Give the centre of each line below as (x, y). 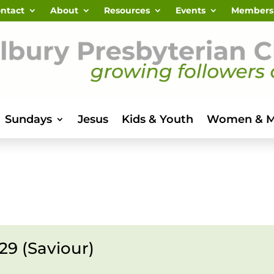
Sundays (28, 119)
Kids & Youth (157, 119)
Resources (127, 10)
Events (190, 10)
